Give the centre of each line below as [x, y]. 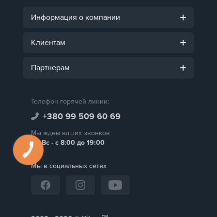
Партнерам [50, 68]
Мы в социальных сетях [69, 166]
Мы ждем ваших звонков [70, 133]
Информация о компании [76, 17]
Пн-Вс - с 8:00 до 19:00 [68, 142]
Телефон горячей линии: [70, 101]
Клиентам [48, 42]
